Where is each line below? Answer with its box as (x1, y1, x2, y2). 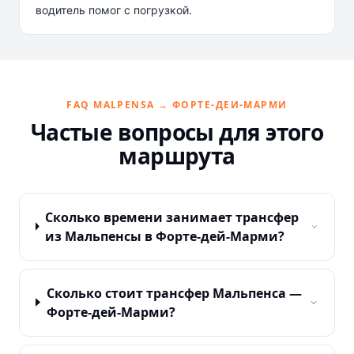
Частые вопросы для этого (30, 116, 324, 147)
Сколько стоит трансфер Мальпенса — (46, 284, 302, 302)
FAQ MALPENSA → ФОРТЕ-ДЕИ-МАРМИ (66, 97, 288, 111)
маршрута (119, 140, 235, 171)
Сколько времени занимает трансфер (45, 208, 299, 226)
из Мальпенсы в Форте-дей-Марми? (45, 227, 285, 245)
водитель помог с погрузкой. (36, 2, 192, 17)
